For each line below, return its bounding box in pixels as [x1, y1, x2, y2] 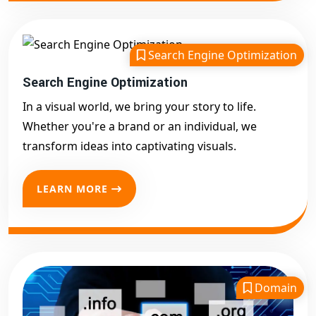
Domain [252, 279, 297, 296]
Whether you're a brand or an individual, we [23, 118, 257, 134]
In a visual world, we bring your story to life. [23, 98, 256, 114]
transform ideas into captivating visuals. [23, 138, 236, 154]
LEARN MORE [37, 181, 108, 195]
